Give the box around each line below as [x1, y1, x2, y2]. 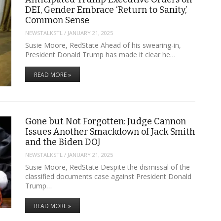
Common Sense [25, 14, 89, 26]
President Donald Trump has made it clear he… [25, 49, 176, 59]
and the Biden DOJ [25, 136, 101, 147]
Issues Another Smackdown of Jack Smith [25, 126, 195, 137]
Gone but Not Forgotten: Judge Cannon [25, 115, 186, 127]
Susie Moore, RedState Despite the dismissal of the [25, 162, 190, 172]
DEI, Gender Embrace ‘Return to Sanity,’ [25, 4, 187, 15]
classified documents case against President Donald [25, 171, 191, 181]
